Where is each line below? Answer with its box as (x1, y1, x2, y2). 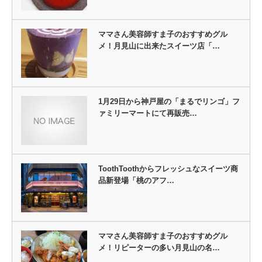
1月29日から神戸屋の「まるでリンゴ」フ (98, 96, 240, 106)
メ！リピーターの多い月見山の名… (98, 243, 220, 253)
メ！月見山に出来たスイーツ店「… (98, 41, 220, 50)
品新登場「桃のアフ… (98, 176, 174, 185)
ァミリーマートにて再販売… (98, 108, 197, 118)
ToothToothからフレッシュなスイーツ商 (98, 164, 238, 174)
